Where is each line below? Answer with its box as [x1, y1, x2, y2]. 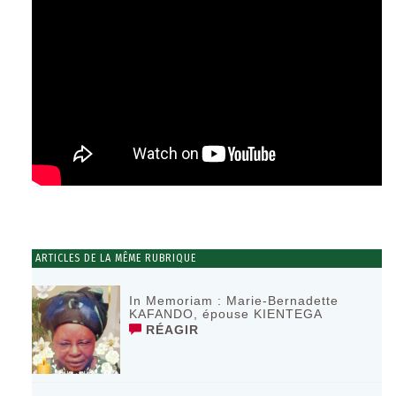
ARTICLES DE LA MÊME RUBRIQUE [32, 251, 197, 264]
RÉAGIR [141, 322, 200, 337]
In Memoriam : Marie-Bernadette [129, 293, 339, 308]
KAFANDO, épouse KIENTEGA [129, 306, 324, 321]
